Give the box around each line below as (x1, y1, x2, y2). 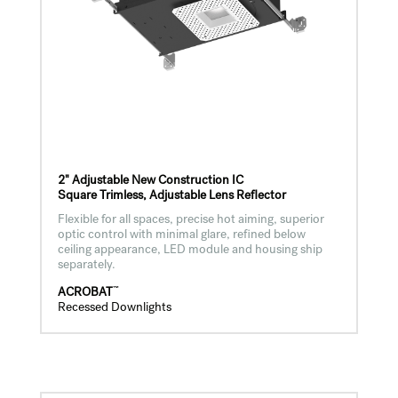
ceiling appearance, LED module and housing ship (57, 244, 322, 258)
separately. (57, 259, 115, 273)
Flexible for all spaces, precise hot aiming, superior (57, 214, 324, 227)
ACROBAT (57, 286, 113, 299)
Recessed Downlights (57, 301, 171, 314)
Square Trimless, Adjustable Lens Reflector (57, 190, 286, 203)
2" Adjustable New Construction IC (57, 175, 243, 188)
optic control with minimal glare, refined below (57, 229, 306, 243)
